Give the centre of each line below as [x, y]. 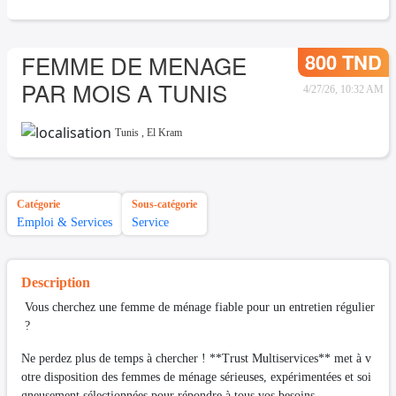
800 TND [343, 62]
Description [56, 282]
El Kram [164, 133]
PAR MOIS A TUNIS [124, 92]
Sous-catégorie [164, 204]
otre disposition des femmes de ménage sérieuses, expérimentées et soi [196, 377]
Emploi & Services [65, 222]
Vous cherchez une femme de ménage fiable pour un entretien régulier [198, 307]
